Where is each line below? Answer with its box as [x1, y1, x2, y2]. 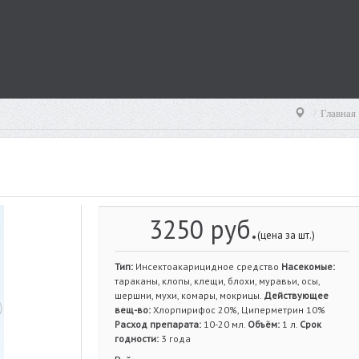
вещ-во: [115, 304, 151, 316]
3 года [159, 333, 191, 345]
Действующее [264, 289, 329, 301]
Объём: [248, 318, 280, 330]
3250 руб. [148, 212, 257, 246]
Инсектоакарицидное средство [133, 260, 281, 272]
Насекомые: [281, 260, 335, 272]
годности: [115, 333, 159, 345]
